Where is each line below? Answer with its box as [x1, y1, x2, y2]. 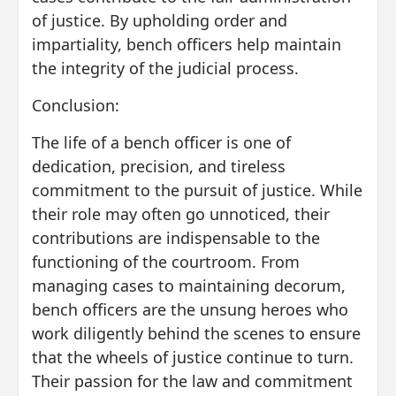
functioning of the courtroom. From [32, 250, 300, 272]
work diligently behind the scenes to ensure [32, 322, 361, 344]
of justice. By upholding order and [32, 9, 287, 31]
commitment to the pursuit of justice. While [32, 179, 362, 201]
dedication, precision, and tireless [32, 155, 286, 177]
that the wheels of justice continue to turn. [32, 346, 354, 368]
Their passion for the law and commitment [32, 369, 353, 392]
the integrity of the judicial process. [32, 57, 299, 79]
